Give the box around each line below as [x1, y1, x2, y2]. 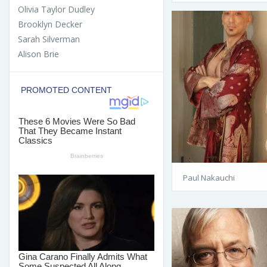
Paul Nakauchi [183, 172, 235, 183]
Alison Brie [18, 48, 59, 60]
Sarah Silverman [18, 33, 80, 45]
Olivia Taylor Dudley [18, 3, 95, 15]
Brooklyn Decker [18, 18, 82, 30]
